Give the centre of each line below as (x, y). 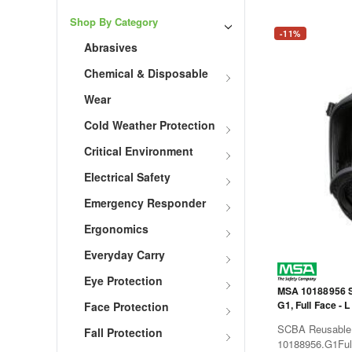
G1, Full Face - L (313, 305)
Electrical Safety (127, 177)
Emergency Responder (145, 203)
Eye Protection (123, 281)
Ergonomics (116, 229)
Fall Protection (123, 333)
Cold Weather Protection (150, 125)
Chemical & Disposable (146, 73)
